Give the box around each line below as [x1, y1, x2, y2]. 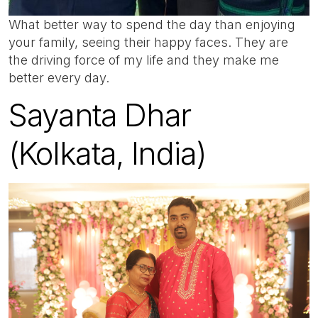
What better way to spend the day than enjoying [9, 17, 295, 33]
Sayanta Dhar [9, 95, 192, 134]
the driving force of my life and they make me [9, 53, 279, 68]
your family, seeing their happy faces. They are [9, 35, 288, 50]
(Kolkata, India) [9, 133, 207, 172]
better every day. [9, 70, 109, 86]
